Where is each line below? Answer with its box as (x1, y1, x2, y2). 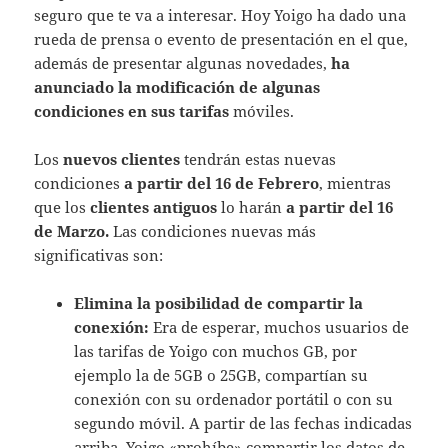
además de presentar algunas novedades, (34, 52, 332, 73)
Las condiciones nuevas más (109, 220, 317, 241)
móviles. (229, 100, 295, 121)
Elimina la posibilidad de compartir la (74, 292, 364, 313)
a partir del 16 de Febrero (124, 172, 320, 193)
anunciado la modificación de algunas (34, 76, 321, 97)
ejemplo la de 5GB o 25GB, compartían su (74, 364, 369, 385)
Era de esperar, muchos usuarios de (149, 316, 410, 337)
